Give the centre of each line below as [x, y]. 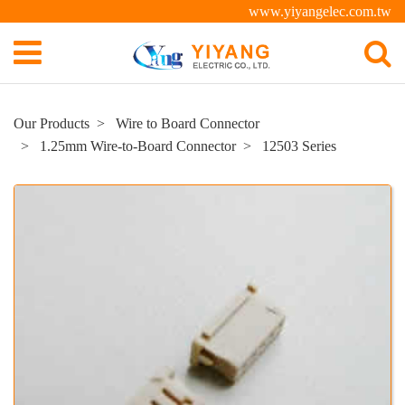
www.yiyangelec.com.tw [320, 11]
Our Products [52, 123]
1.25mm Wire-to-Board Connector [138, 146]
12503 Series [299, 146]
